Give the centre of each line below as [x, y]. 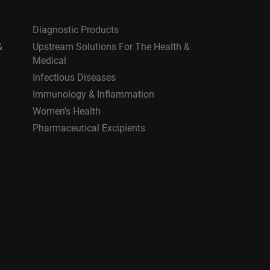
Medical [49, 60]
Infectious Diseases [74, 77]
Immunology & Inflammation [93, 94]
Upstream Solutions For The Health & [111, 46]
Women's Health [66, 111]
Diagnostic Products [75, 30]
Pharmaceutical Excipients [89, 128]
